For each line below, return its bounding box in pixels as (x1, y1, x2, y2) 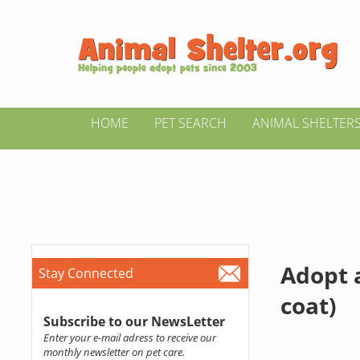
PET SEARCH (154, 114, 227, 132)
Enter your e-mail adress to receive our (43, 330, 216, 345)
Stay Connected (38, 264, 133, 282)
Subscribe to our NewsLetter (43, 313, 225, 330)
